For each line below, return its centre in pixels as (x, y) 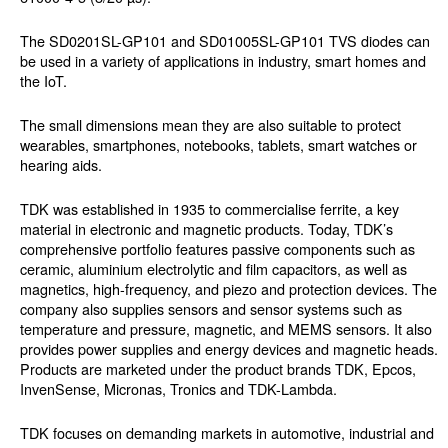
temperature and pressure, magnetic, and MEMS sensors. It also (226, 329)
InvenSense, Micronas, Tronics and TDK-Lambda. (178, 389)
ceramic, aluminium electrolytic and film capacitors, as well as (213, 269)
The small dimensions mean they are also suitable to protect (210, 125)
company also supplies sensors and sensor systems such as (211, 309)
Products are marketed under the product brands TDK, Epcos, (218, 369)
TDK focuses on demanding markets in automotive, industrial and (227, 433)
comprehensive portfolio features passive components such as (217, 249)
